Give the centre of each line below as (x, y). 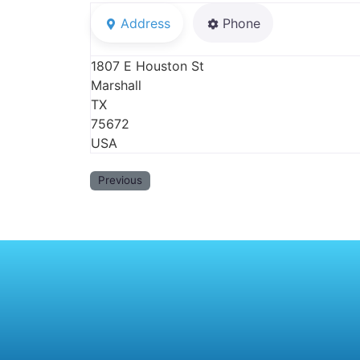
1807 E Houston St (147, 66)
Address (145, 23)
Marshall (116, 86)
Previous (121, 180)
